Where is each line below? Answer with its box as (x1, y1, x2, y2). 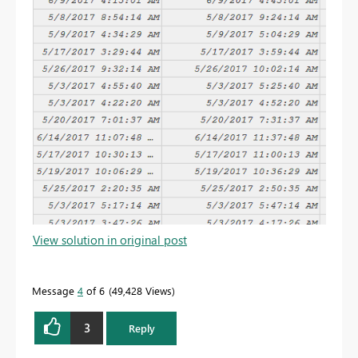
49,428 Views (112, 283, 172, 297)
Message (32, 283, 78, 297)
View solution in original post (33, 231, 187, 248)
